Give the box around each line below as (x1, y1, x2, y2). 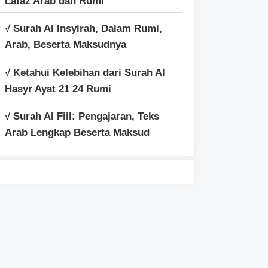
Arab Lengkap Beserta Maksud (5, 127, 150, 138)
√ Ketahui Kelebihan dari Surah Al (5, 66, 165, 78)
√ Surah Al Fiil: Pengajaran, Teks (5, 111, 159, 122)
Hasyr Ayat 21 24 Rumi (5, 83, 111, 95)
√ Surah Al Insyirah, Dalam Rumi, (5, 23, 162, 34)
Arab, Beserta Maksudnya (5, 39, 126, 50)
